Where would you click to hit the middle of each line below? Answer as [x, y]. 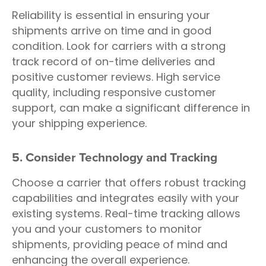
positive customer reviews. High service [116, 77]
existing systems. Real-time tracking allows [126, 213]
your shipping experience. [79, 123]
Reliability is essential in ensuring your [111, 15]
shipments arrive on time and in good [112, 31]
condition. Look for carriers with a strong [119, 46]
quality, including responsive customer [114, 92]
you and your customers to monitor [107, 229]
